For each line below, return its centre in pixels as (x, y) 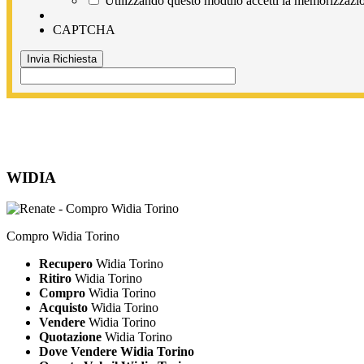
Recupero (67, 264)
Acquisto (63, 308)
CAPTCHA (84, 29)
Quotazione (70, 337)
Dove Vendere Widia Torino (117, 352)
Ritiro (55, 279)
